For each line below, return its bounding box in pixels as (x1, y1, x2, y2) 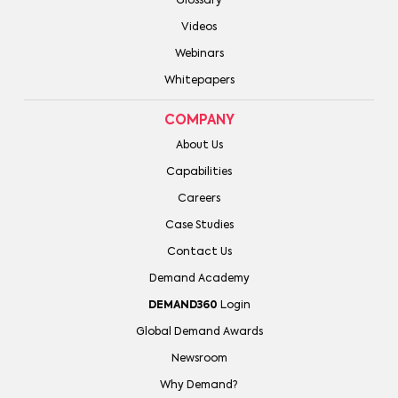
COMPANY (163, 113, 235, 127)
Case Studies (164, 219, 234, 231)
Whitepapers (163, 75, 235, 86)
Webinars (174, 48, 224, 60)
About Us (175, 139, 223, 151)
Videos (181, 21, 217, 33)
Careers (178, 193, 220, 204)
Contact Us (166, 246, 232, 258)
